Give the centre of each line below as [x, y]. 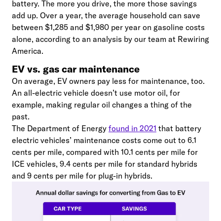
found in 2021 [132, 128]
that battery [179, 128]
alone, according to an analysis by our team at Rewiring [110, 39]
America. [28, 51]
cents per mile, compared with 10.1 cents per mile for [105, 152]
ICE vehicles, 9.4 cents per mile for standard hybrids [105, 164]
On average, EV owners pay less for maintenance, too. [108, 81]
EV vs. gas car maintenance [76, 69]
